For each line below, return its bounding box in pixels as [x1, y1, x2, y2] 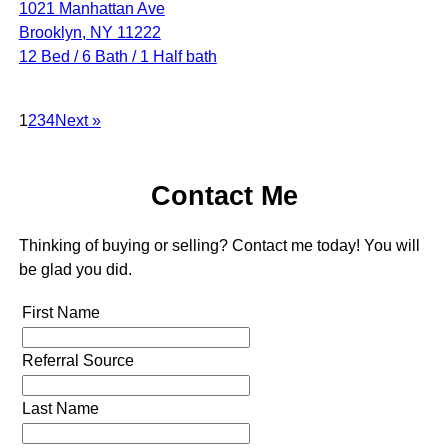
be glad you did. [18, 261, 132, 279]
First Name [21, 304, 100, 322]
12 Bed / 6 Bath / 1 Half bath [18, 48, 217, 66]
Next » [54, 112, 101, 130]
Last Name [21, 400, 99, 418]
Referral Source [21, 352, 134, 370]
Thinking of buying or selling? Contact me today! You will [18, 237, 420, 255]
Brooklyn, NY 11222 [18, 24, 161, 42]
